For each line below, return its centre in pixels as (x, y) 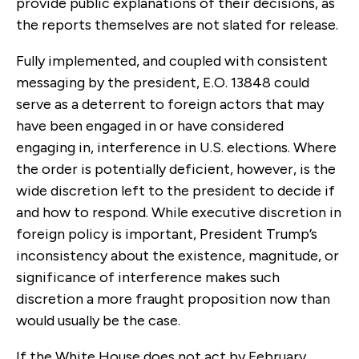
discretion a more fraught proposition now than (173, 298)
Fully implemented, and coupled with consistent (172, 61)
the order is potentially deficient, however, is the (176, 169)
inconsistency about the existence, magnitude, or (177, 255)
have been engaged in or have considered (150, 125)
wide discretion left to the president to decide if (175, 190)
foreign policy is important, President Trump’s (167, 234)
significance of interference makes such (148, 277)
